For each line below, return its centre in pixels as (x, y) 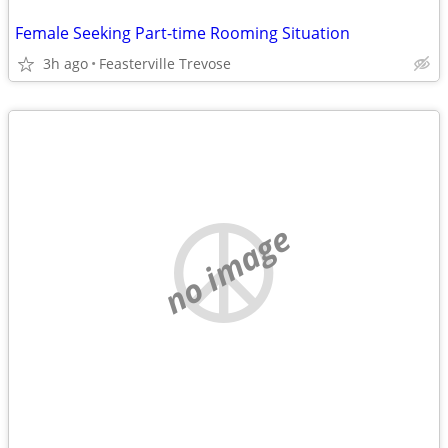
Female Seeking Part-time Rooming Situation (182, 33)
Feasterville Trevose (165, 63)
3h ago (65, 63)
